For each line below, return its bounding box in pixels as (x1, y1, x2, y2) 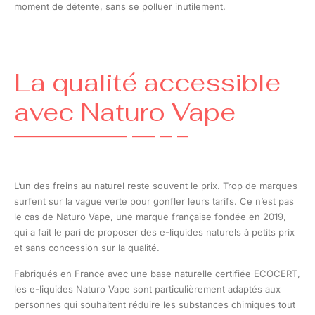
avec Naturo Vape (14, 96, 236, 129)
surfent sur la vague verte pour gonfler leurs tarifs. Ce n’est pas (14, 195, 294, 207)
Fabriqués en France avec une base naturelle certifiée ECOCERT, (14, 268, 300, 280)
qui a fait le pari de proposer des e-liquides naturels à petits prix (14, 226, 295, 238)
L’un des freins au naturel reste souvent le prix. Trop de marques (14, 180, 297, 192)
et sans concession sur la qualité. (14, 242, 160, 254)
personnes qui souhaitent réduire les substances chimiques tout (14, 299, 295, 311)
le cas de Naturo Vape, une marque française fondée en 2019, (14, 211, 286, 223)
